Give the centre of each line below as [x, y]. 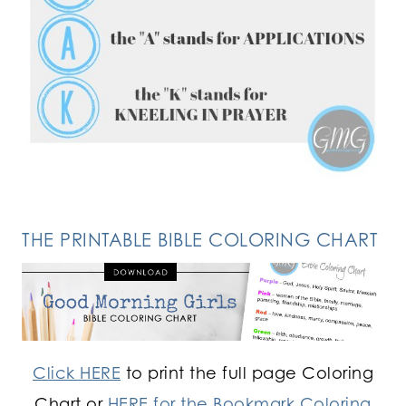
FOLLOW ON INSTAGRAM [217, 135]
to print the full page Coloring [247, 372]
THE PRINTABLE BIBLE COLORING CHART [200, 239]
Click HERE [77, 372]
